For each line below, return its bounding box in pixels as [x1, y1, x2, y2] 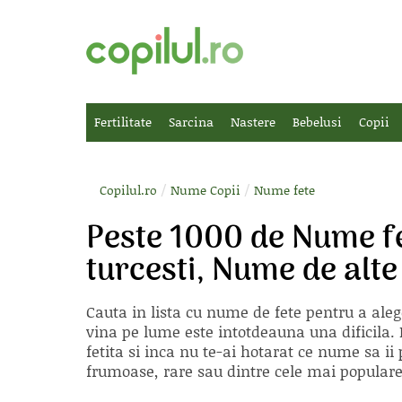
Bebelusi [293, 112, 342, 131]
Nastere [231, 112, 275, 131]
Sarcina [169, 112, 214, 131]
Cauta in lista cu [86, 301, 206, 322]
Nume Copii [170, 180, 240, 199]
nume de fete [206, 301, 301, 322]
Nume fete [254, 180, 315, 199]
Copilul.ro [100, 180, 157, 199]
